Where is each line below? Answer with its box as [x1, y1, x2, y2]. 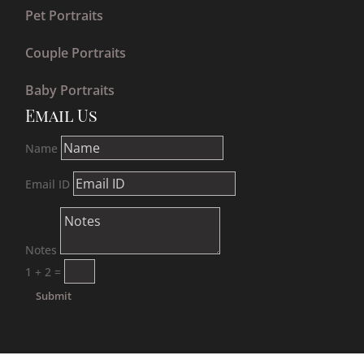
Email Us [25, 103, 98, 126]
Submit [36, 288, 72, 303]
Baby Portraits [25, 80, 115, 99]
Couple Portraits [25, 43, 127, 62]
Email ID [25, 175, 71, 192]
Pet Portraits [25, 6, 104, 24]
